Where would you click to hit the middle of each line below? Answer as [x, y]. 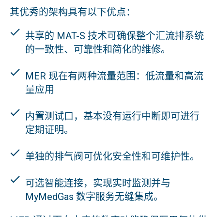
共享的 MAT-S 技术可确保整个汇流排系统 [115, 36]
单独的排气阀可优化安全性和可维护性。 [112, 156]
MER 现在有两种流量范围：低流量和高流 [114, 76]
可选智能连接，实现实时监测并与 [98, 183]
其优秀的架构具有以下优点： [73, 12]
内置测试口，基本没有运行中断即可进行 [112, 116]
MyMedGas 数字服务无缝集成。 [94, 196]
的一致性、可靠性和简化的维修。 [98, 49]
